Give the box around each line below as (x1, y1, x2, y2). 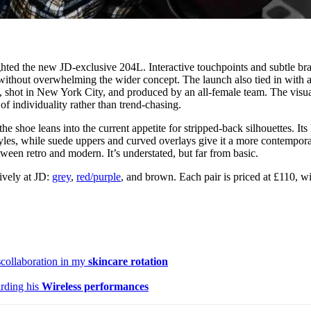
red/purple (76, 171, 121, 183)
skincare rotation (88, 255, 169, 268)
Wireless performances (42, 280, 149, 293)
